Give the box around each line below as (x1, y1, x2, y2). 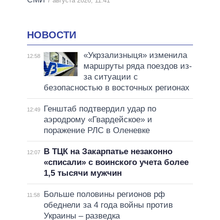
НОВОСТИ (27, 29, 76, 41)
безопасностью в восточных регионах (43, 82, 190, 92)
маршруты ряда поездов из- (83, 61, 192, 71)
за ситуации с (83, 72, 138, 82)
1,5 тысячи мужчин (43, 168, 122, 178)
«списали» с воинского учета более (43, 157, 189, 167)
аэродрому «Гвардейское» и (43, 114, 152, 124)
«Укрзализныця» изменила (83, 50, 187, 60)
